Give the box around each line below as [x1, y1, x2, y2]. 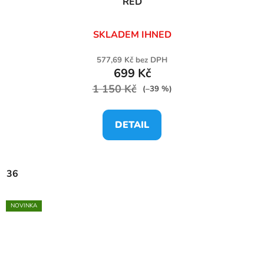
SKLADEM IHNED [93, 28, 171, 41]
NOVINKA [11, 201, 37, 210]
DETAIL [115, 118, 149, 131]
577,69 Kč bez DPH [97, 54, 167, 65]
